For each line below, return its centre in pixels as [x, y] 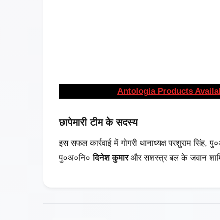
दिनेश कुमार [110, 158]
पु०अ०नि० [76, 158]
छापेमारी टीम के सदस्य [98, 123]
